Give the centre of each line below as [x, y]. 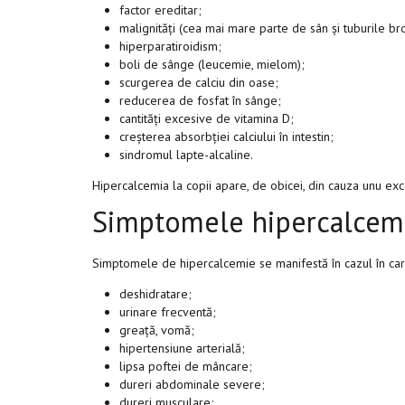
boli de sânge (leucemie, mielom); [212, 64]
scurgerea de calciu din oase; [199, 82]
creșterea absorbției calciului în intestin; [226, 137]
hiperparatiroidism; [170, 46]
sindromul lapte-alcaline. [186, 155]
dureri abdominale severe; [192, 384]
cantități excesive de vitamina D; [207, 118]
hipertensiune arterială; [182, 348]
